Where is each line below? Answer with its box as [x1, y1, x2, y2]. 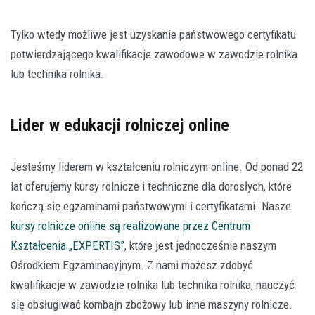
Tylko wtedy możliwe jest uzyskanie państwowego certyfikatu [11, 27, 296, 41]
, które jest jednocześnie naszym [124, 238, 276, 252]
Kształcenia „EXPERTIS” [11, 238, 124, 252]
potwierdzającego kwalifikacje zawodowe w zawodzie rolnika [11, 46, 297, 61]
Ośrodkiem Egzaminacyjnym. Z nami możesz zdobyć [11, 257, 253, 272]
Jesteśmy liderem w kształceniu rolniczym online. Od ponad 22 [11, 159, 303, 174]
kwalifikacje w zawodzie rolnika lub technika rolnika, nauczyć [11, 277, 295, 292]
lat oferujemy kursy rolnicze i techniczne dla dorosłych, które [11, 179, 292, 193]
